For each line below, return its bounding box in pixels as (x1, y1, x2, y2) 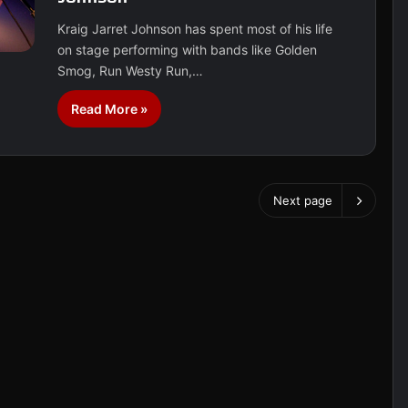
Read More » (71, 101, 148, 117)
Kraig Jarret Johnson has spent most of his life (57, 21, 333, 36)
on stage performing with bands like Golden (57, 42, 318, 57)
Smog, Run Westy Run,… (57, 63, 204, 78)
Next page (272, 193, 332, 208)
